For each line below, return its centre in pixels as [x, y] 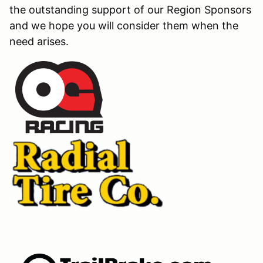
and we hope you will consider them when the [124, 25]
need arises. [41, 41]
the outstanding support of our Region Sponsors [130, 9]
